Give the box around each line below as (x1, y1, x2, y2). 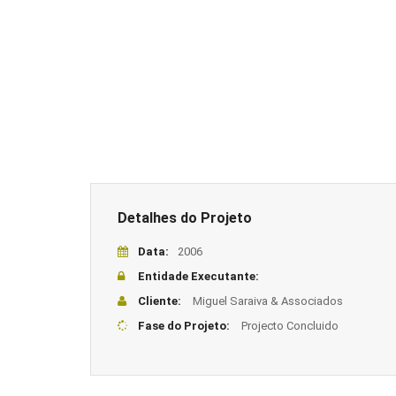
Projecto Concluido (239, 319, 339, 332)
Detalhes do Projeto (118, 209, 252, 226)
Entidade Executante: (138, 270, 259, 283)
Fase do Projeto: (138, 319, 230, 332)
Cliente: (138, 294, 181, 308)
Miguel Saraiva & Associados (190, 294, 343, 308)
